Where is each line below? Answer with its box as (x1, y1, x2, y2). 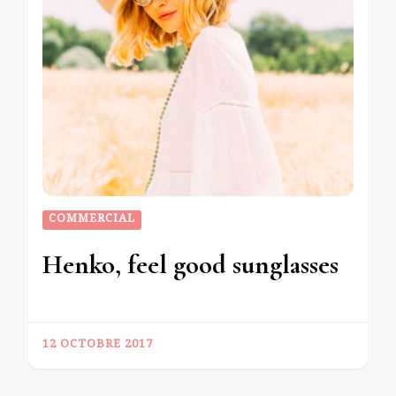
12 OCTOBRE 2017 (42, 336, 153, 356)
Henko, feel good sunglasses (42, 248, 339, 282)
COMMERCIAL (49, 210, 135, 231)
